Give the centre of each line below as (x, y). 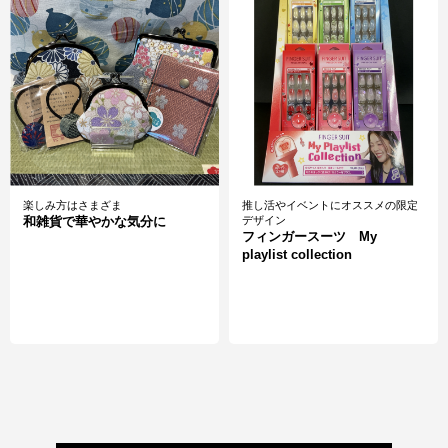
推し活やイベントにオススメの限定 (330, 205)
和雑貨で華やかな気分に (94, 221)
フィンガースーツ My (309, 236)
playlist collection (297, 254)
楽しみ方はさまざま (72, 205)
